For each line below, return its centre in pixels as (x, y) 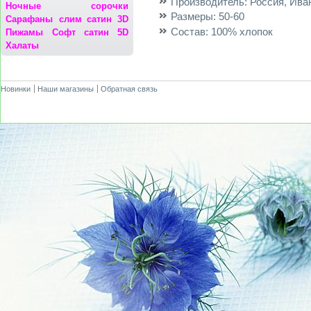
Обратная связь (129, 89)
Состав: (190, 31)
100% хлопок (241, 31)
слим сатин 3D (94, 19)
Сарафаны (30, 19)
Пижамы (25, 33)
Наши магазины (66, 89)
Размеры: (193, 17)
